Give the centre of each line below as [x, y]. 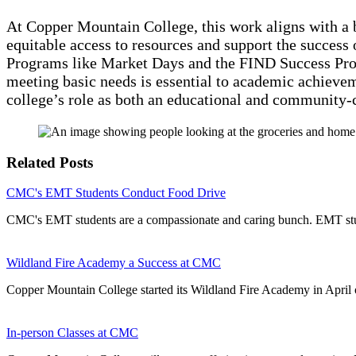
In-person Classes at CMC [72, 333]
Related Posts [50, 162]
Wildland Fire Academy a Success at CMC [114, 263]
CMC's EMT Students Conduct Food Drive [116, 193]
